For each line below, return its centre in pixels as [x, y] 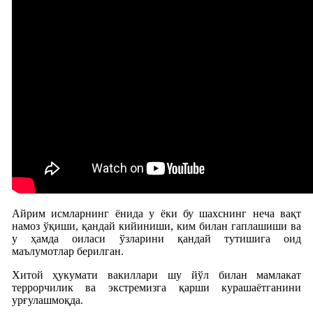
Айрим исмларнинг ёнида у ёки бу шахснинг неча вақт [156, 213]
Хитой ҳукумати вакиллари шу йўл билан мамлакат [156, 275]
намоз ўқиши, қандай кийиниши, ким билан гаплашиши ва [156, 226]
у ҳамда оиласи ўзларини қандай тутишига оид [156, 238]
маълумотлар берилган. [67, 251]
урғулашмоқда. [47, 300]
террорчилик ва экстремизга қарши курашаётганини [156, 287]
